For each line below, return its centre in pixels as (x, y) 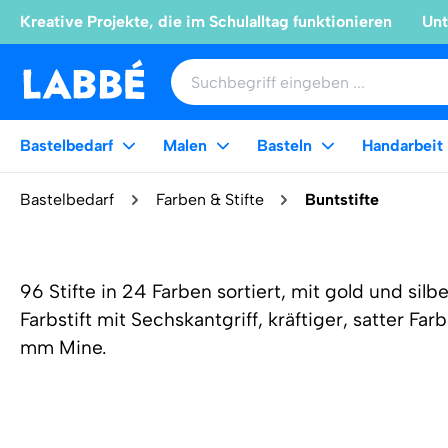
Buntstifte (342, 199)
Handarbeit (402, 145)
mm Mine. (63, 347)
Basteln (284, 145)
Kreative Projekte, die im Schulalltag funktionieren (206, 21)
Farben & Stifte (209, 199)
